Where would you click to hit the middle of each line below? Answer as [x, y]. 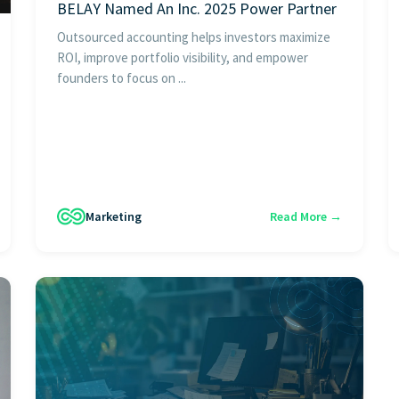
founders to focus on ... [122, 78]
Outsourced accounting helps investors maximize [194, 37]
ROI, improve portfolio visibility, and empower [183, 58]
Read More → [306, 216]
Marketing [114, 216]
